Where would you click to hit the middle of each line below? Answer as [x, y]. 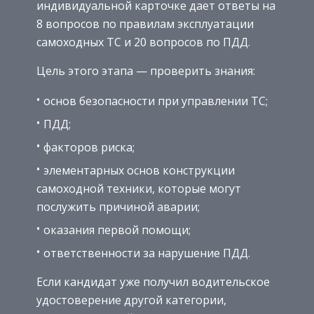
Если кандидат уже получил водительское [153, 282]
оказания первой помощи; [117, 230]
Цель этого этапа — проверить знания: [146, 71]
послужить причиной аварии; [118, 207]
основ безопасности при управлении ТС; [156, 101]
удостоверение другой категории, [131, 300]
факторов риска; [89, 148]
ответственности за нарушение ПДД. [147, 253]
